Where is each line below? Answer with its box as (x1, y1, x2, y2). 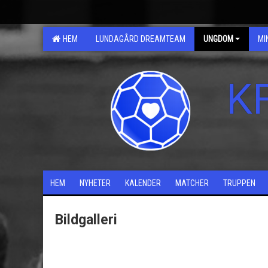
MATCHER (175, 178, 209, 188)
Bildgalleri (55, 212, 117, 228)
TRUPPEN (223, 178, 255, 188)
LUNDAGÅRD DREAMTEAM (96, 34, 185, 44)
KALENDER (125, 178, 161, 188)
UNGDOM (203, 34, 233, 44)
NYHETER (80, 178, 111, 188)
